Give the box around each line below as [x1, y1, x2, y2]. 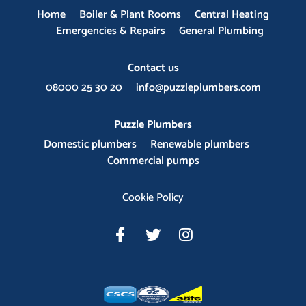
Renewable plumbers [150, 135, 249, 154]
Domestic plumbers [43, 135, 137, 154]
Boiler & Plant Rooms [79, 5, 181, 24]
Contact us [127, 58, 179, 77]
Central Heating [195, 5, 269, 24]
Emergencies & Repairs [56, 21, 165, 40]
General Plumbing [179, 21, 264, 40]
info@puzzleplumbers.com [135, 78, 261, 97]
